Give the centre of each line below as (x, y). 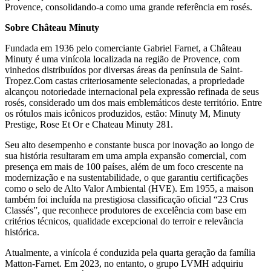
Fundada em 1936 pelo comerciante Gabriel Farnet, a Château (123, 48)
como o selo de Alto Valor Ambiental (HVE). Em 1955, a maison (129, 188)
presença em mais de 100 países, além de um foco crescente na (124, 166)
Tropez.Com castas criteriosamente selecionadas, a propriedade (125, 80)
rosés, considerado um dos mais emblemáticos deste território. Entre (133, 102)
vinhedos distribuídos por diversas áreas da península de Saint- (124, 70)
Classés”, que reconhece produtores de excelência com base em (126, 210)
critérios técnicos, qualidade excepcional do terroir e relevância (124, 221)
